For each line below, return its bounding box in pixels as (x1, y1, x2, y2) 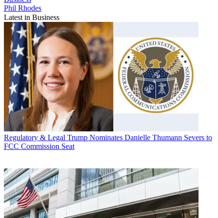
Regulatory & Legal (4, 133, 65, 142)
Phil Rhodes (4, 3, 41, 12)
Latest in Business (4, 13, 59, 21)
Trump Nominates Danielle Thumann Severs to (67, 133, 212, 142)
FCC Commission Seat (4, 142, 74, 150)
